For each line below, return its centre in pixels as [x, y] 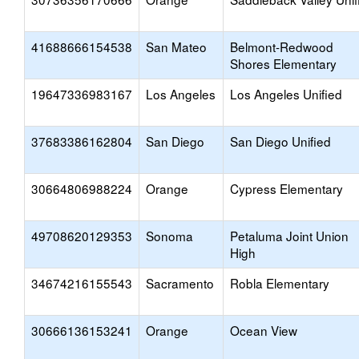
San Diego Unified [280, 141]
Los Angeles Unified [286, 94]
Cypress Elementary [286, 188]
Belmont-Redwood [282, 46]
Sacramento [180, 283]
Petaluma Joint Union [289, 236]
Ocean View [264, 330]
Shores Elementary [283, 63]
